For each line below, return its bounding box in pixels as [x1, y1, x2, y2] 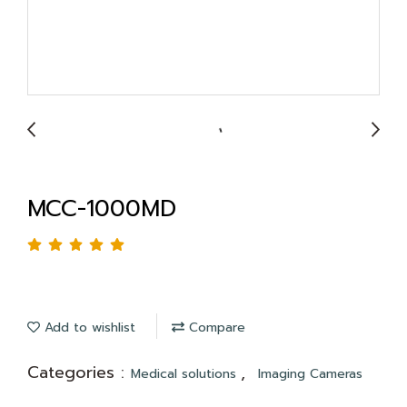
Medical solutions [131, 364, 241, 383]
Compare [184, 318, 245, 337]
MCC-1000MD [27, 192, 176, 226]
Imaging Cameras [258, 364, 362, 383]
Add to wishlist [40, 318, 135, 337]
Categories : [27, 360, 131, 385]
